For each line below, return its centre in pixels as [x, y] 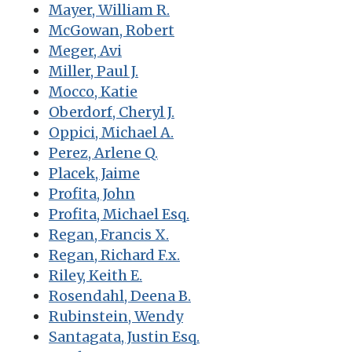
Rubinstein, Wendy [116, 316]
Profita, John [92, 193]
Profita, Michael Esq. [119, 214]
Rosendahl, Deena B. [120, 295]
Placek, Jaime [94, 173]
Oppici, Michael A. [111, 132]
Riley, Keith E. [95, 275]
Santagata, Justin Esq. [124, 336]
